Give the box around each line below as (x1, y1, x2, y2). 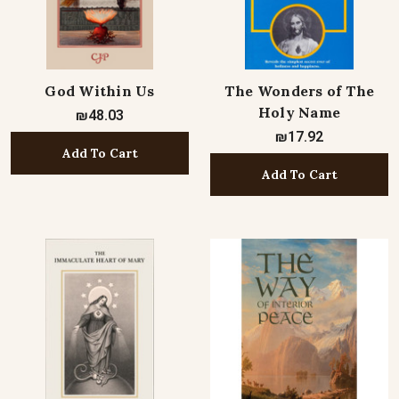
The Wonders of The (224, 82, 375, 100)
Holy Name (257, 103, 341, 121)
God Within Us (45, 82, 155, 100)
